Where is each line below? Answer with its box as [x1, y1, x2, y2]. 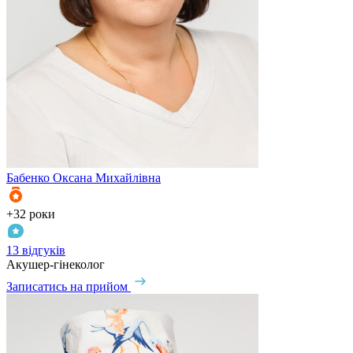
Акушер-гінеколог [6, 258, 105, 272]
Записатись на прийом [6, 280, 128, 294]
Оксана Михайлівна [53, 171, 161, 185]
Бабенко [6, 171, 50, 185]
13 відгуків [6, 243, 65, 258]
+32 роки [6, 207, 55, 221]
